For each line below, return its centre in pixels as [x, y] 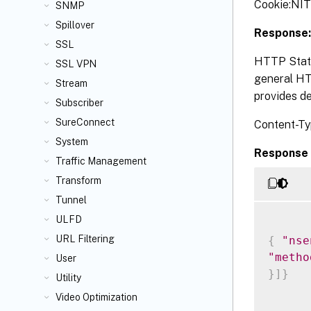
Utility [68, 278]
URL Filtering [85, 239]
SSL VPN [76, 64]
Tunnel [71, 200]
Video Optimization [96, 297]
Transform [78, 180]
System [72, 142]
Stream [72, 83]
